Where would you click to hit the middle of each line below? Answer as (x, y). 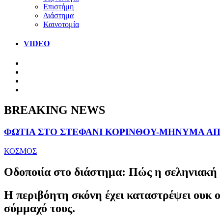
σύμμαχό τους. (40, 208)
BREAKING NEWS (55, 110)
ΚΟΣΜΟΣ (20, 151)
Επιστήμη (58, 6)
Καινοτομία (61, 24)
